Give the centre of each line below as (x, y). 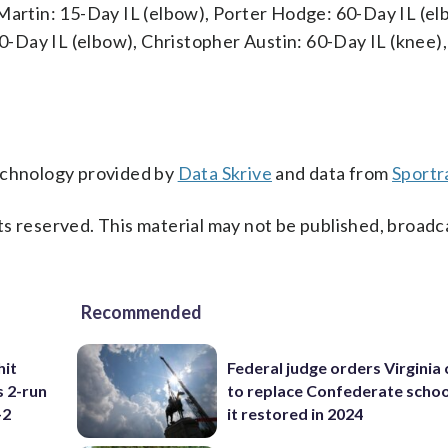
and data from (332, 173)
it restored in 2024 (295, 414)
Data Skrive (225, 173)
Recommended (141, 312)
